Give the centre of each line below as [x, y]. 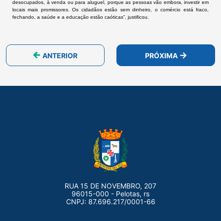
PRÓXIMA [161, 55]
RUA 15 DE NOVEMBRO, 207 [110, 186]
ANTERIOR [60, 55]
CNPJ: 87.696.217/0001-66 [110, 202]
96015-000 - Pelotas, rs [110, 194]
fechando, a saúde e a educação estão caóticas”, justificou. [81, 17]
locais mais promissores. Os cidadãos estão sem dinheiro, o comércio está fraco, [110, 10]
